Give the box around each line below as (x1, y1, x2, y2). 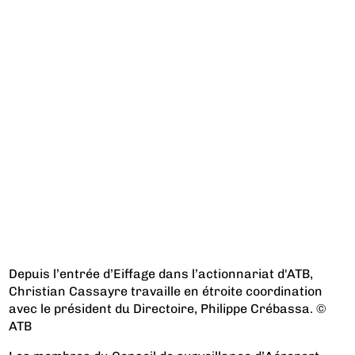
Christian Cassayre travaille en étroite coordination (9, 283, 323, 299)
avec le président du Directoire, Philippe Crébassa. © (9, 300, 326, 316)
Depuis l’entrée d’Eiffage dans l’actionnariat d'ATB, (9, 265, 314, 281)
